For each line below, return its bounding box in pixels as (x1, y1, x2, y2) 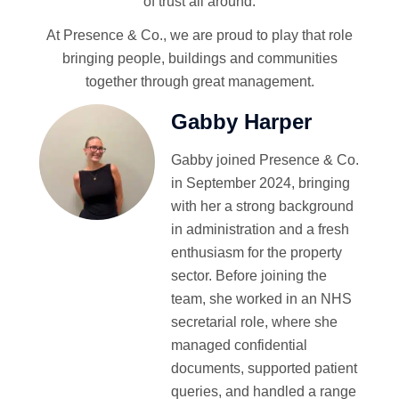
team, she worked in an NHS (171, 290, 352, 306)
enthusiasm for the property (171, 244, 342, 260)
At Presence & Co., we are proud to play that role (46, 27, 353, 43)
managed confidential (171, 337, 307, 353)
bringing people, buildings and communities (61, 50, 338, 66)
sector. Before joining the (171, 267, 327, 283)
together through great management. (85, 73, 314, 89)
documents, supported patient (171, 360, 357, 376)
